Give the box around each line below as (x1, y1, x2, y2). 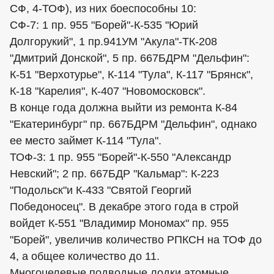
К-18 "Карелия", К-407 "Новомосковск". (10, 85, 206, 98)
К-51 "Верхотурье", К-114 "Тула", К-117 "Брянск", (10, 68, 253, 81)
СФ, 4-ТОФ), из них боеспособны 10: (10, 2, 196, 15)
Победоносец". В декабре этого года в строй (10, 201, 239, 213)
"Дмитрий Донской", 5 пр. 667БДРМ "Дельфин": (10, 52, 250, 65)
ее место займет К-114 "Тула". (10, 135, 161, 147)
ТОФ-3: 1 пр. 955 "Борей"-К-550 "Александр (10, 151, 231, 164)
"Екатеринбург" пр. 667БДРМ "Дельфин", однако (10, 118, 257, 131)
